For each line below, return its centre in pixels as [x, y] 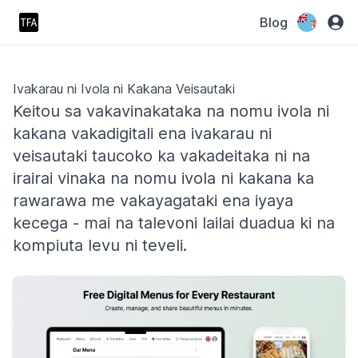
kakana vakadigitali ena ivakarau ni [142, 133]
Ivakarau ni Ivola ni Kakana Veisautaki [124, 89]
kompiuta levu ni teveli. [100, 245]
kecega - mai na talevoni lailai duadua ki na [174, 223]
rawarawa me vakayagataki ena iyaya [153, 201]
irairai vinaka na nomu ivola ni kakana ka [163, 178]
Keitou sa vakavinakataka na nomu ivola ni [171, 111]
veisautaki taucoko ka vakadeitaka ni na [161, 156]
